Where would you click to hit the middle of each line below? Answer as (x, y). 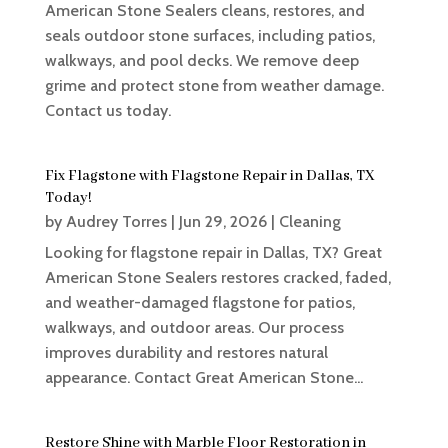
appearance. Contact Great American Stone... (203, 378)
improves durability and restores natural (186, 353)
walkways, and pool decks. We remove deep (201, 61)
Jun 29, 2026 (222, 222)
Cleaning (309, 222)
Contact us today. (107, 111)
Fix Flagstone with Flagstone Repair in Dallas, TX (209, 176)
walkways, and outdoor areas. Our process (194, 328)
